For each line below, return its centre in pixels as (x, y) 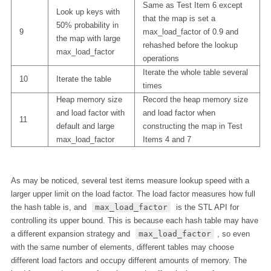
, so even (234, 234)
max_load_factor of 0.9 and (190, 31)
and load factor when (179, 113)
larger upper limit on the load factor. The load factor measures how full (133, 194)
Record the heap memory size (195, 99)
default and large (85, 126)
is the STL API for (207, 207)
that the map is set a (179, 18)
